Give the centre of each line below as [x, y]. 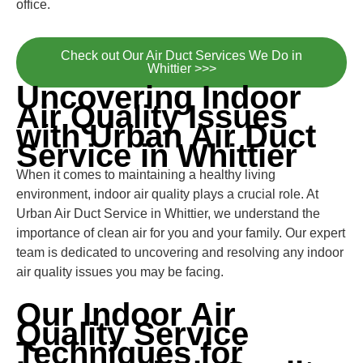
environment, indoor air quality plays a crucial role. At [167, 194]
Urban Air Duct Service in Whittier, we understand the [168, 214]
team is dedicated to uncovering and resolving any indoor [180, 252]
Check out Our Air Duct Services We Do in [181, 56]
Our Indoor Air [126, 314]
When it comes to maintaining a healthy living [146, 175]
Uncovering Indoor [159, 97]
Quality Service [132, 334]
